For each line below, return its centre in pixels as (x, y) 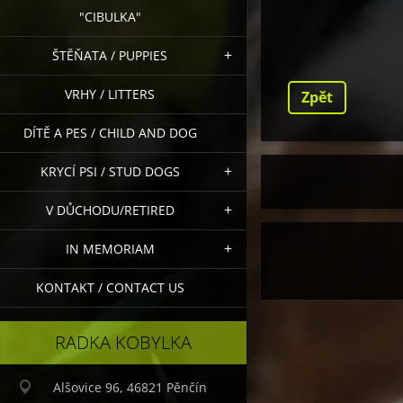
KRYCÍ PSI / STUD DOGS (110, 171)
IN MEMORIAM (110, 248)
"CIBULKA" (110, 16)
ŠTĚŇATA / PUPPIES (110, 55)
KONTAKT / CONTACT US (110, 287)
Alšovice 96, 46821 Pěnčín (130, 387)
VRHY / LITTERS (110, 94)
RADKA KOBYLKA (123, 342)
